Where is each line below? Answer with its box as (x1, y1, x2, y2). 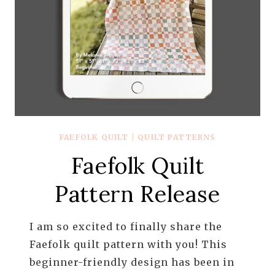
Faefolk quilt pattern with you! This (29, 238, 227, 251)
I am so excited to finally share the (29, 220, 222, 233)
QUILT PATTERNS (137, 133, 216, 142)
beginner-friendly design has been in (29, 256, 234, 269)
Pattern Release (55, 180, 220, 209)
